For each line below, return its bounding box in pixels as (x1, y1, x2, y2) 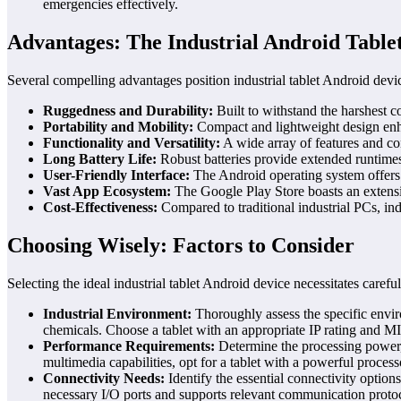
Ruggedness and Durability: (43, 103, 213, 119)
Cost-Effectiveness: (43, 200, 158, 216)
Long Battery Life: (43, 151, 157, 167)
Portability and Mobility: (43, 119, 193, 135)
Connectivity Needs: (43, 370, 165, 386)
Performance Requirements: (43, 337, 215, 354)
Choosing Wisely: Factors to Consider (7, 233, 354, 257)
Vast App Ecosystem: (43, 183, 171, 200)
